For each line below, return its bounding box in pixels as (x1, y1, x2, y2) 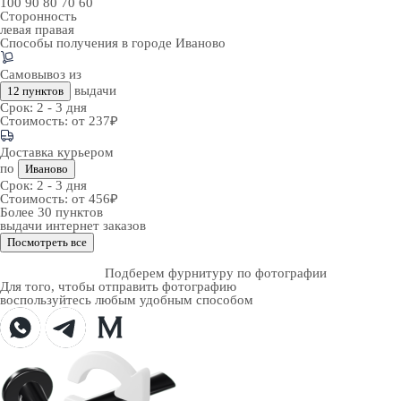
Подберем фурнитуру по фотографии (105, 266, 327, 280)
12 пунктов (7, 84, 64, 98)
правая (35, 22, 74, 37)
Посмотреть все (7, 235, 87, 249)
